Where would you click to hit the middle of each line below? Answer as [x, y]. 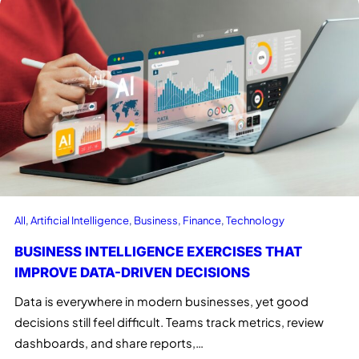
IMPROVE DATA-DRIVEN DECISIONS [132, 273]
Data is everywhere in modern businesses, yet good [161, 302]
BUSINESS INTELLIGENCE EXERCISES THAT [158, 252]
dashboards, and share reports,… [109, 343]
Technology [255, 220]
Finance [202, 220]
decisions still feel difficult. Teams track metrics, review [169, 323]
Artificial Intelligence [80, 220]
